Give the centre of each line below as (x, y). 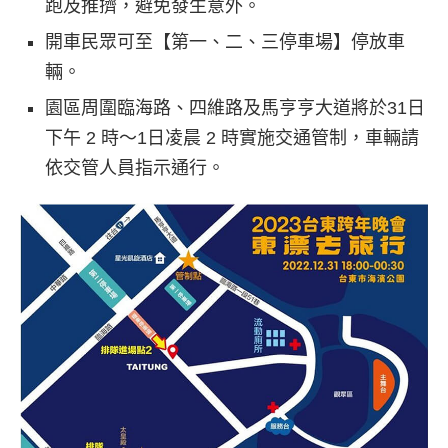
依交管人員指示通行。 (135, 167)
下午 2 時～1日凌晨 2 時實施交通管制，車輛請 (232, 137)
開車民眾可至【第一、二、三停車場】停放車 (225, 41)
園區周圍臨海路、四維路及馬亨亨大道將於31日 (235, 107)
